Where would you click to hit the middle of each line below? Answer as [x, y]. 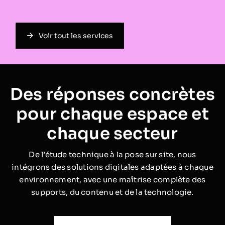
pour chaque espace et [113, 114]
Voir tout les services [76, 36]
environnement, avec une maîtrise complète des [113, 180]
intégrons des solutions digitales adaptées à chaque [113, 167]
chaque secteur [113, 134]
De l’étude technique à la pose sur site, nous [113, 155]
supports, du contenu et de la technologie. [113, 192]
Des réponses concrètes [113, 94]
